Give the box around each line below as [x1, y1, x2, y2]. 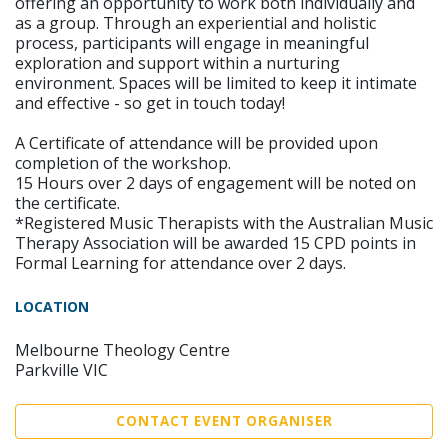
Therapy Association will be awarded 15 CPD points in [15, 232, 416, 255]
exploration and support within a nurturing [15, 52, 340, 75]
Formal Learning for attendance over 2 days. [15, 252, 346, 275]
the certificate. [15, 192, 120, 215]
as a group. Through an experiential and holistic [15, 12, 376, 35]
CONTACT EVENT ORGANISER [115, 412, 333, 431]
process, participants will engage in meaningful [15, 32, 369, 55]
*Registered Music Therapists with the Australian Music [15, 212, 433, 235]
